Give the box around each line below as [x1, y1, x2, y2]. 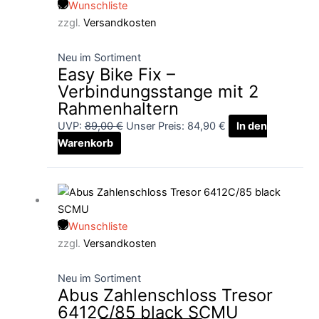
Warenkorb [57, 137, 113, 150]
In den [236, 120, 267, 133]
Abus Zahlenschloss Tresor [57, 285, 273, 306]
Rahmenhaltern [57, 98, 179, 120]
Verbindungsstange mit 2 [57, 81, 258, 103]
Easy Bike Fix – [57, 64, 175, 85]
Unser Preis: [125, 120, 184, 133]
